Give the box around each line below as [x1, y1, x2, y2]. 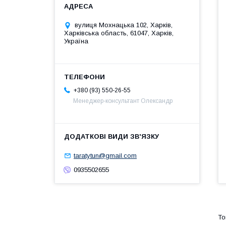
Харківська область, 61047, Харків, [64, 29, 174, 37]
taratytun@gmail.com [74, 151, 137, 159]
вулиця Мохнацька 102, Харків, [75, 21, 173, 29]
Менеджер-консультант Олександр [73, 97, 173, 105]
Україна [64, 37, 88, 45]
